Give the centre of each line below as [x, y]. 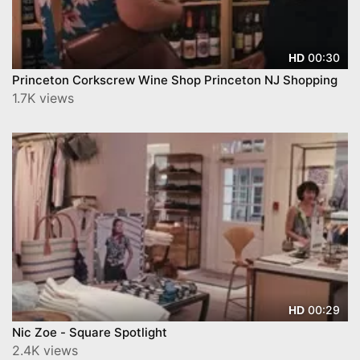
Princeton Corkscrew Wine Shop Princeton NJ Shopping [175, 80]
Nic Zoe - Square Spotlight [90, 332]
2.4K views [45, 350]
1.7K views [43, 98]
